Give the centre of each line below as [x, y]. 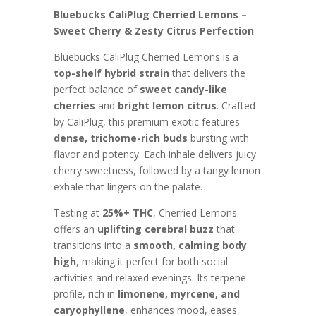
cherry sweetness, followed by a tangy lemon [157, 170]
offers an [75, 229]
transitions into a [93, 245]
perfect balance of [96, 89]
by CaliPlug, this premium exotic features [146, 122]
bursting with [218, 138]
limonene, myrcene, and [178, 294]
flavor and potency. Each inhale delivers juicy [154, 154]
